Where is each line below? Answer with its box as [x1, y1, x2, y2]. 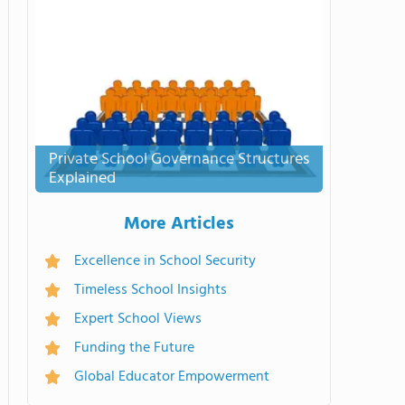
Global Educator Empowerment [74, 365, 269, 389]
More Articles [124, 210, 234, 239]
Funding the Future [74, 336, 194, 360]
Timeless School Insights [74, 278, 227, 302]
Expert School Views [74, 307, 202, 331]
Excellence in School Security [74, 250, 256, 273]
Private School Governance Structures [49, 146, 309, 173]
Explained [49, 165, 116, 192]
